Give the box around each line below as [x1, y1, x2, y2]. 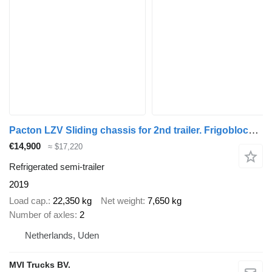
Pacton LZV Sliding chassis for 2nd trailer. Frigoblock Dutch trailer [248, 124, 259, 136]
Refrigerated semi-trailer [9, 161, 104, 172]
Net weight [101, 195, 143, 206]
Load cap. [9, 195, 48, 206]
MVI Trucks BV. [9, 259, 70, 270]
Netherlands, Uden [25, 229, 99, 240]
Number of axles [9, 209, 75, 220]
